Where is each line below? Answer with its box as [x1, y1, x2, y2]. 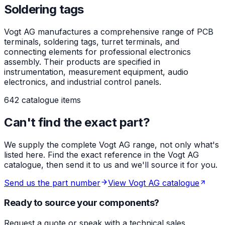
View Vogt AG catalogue [108, 177, 199, 188]
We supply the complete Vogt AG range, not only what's [4, 139, 219, 150]
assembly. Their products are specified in [4, 56, 160, 67]
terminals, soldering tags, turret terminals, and [4, 36, 179, 47]
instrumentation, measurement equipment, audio [4, 66, 188, 77]
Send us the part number [4, 177, 100, 188]
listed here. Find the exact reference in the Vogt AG [4, 149, 199, 160]
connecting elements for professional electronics [4, 46, 191, 57]
